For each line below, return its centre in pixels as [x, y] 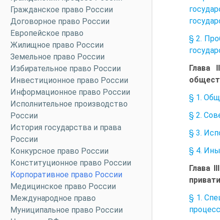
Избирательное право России [66, 69]
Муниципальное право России [67, 210]
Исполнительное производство [69, 104]
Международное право [53, 198]
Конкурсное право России [59, 151]
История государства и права [66, 127]
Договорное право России [60, 21]
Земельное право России [57, 57]
